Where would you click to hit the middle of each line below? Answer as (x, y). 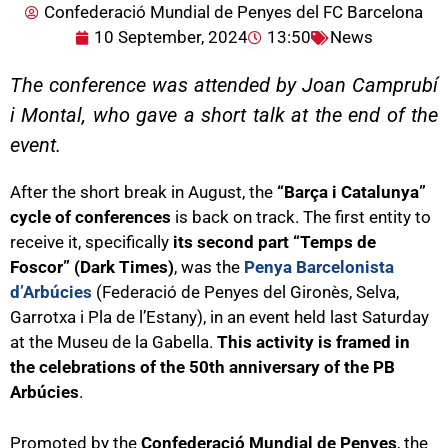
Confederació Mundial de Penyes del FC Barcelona (233, 12)
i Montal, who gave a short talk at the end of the (224, 115)
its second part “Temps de (274, 242)
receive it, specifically (91, 242)
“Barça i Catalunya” (351, 192)
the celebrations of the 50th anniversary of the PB (202, 367)
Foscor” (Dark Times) (92, 267)
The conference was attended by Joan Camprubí (224, 85)
